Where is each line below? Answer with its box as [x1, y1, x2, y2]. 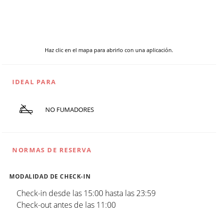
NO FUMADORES [45, 105, 94, 114]
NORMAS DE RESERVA [12, 145, 92, 154]
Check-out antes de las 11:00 [17, 199, 116, 210]
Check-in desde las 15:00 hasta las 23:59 [17, 187, 156, 199]
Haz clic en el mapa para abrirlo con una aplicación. [45, 46, 173, 54]
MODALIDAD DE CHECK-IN [9, 172, 91, 180]
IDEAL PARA [12, 77, 56, 87]
